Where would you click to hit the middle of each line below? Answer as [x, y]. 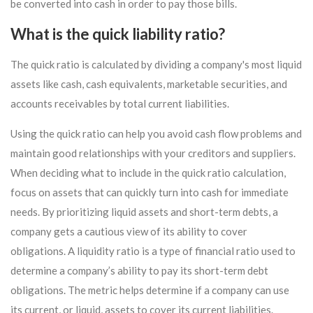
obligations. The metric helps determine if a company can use [150, 290]
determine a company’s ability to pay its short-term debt [139, 270]
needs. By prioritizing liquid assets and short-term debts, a [144, 212]
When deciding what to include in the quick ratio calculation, [148, 173]
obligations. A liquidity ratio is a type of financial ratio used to [153, 251]
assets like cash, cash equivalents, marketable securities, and [149, 84]
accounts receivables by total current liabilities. [120, 103]
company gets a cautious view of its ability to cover [129, 231]
